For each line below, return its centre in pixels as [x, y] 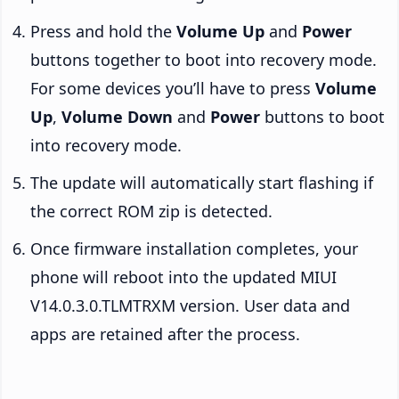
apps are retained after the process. [165, 334]
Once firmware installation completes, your [194, 249]
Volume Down [117, 117]
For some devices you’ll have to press [173, 89]
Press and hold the [103, 32]
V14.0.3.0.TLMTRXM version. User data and [190, 306]
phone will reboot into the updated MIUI [183, 277]
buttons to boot [322, 117]
